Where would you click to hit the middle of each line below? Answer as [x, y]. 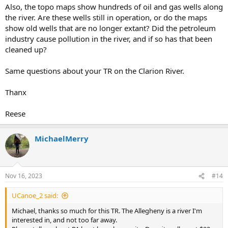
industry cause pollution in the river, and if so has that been [109, 38]
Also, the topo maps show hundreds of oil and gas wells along [114, 6]
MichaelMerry [62, 138]
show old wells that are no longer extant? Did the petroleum [110, 28]
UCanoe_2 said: [35, 195]
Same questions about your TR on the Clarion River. [95, 70]
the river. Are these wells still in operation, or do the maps [106, 17]
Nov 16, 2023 [24, 176]
